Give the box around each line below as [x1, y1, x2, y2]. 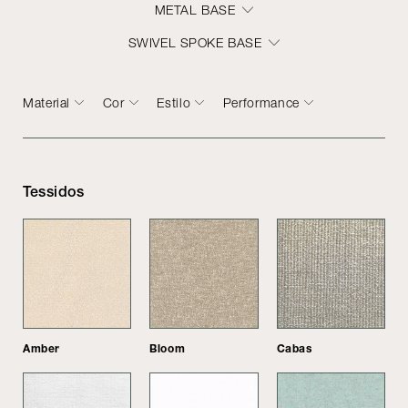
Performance [222, 94, 300, 110]
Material [23, 94, 71, 110]
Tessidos [23, 182, 85, 200]
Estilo [157, 94, 191, 110]
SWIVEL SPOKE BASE [127, 34, 262, 50]
